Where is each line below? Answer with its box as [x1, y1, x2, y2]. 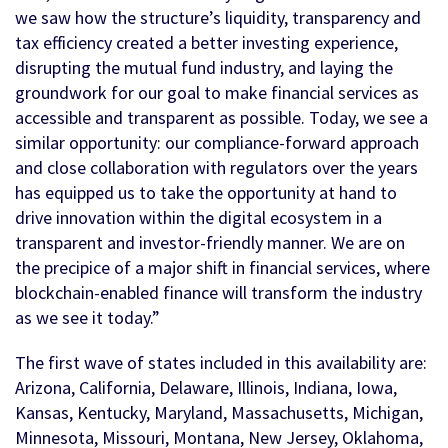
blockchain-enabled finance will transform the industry [15, 281, 422, 305]
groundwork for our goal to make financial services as [15, 81, 419, 105]
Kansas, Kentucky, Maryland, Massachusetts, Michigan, [15, 401, 423, 425]
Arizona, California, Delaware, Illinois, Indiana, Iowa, [15, 376, 397, 400]
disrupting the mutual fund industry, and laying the [15, 56, 393, 80]
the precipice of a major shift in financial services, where [15, 256, 430, 280]
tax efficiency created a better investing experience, [15, 31, 398, 55]
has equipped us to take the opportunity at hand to [15, 181, 397, 205]
